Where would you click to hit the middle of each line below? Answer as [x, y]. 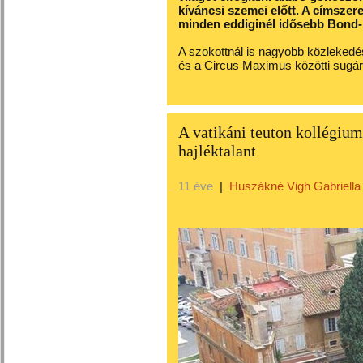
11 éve [196, 186]
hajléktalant [217, 151]
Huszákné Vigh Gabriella [295, 186]
